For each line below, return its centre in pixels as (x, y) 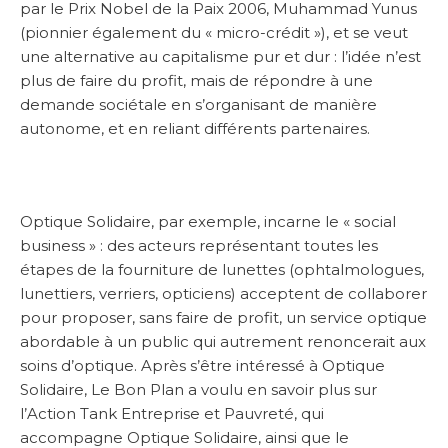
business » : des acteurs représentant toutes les (199, 246)
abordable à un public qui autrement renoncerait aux (223, 342)
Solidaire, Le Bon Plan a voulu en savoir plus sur (198, 390)
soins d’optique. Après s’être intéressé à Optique (202, 366)
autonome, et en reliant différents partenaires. (195, 129)
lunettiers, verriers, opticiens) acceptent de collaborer (223, 294)
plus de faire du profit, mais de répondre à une (196, 81)
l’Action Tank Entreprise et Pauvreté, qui (172, 414)
